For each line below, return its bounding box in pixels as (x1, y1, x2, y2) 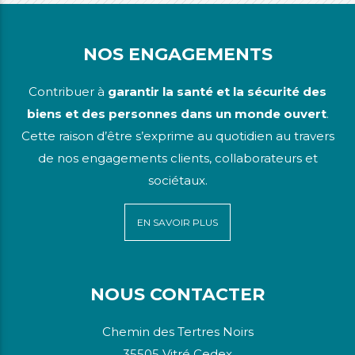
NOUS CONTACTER (90, 284, 265, 306)
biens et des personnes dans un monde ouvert (26, 106, 326, 122)
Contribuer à (29, 84, 108, 100)
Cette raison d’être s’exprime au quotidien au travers (21, 128, 334, 144)
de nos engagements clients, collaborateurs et (37, 151, 318, 166)
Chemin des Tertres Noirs (101, 324, 254, 340)
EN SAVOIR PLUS (137, 216, 218, 229)
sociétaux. (147, 173, 208, 189)
